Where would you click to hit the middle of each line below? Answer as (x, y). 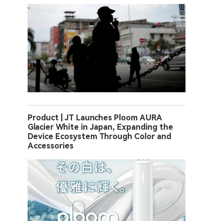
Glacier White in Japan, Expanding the (100, 127)
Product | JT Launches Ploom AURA (95, 117)
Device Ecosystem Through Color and (99, 136)
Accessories (51, 146)
